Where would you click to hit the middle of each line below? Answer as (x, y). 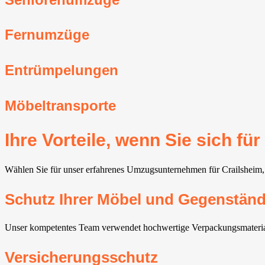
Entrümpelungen (62, 70)
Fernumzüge (47, 35)
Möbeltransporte (60, 106)
